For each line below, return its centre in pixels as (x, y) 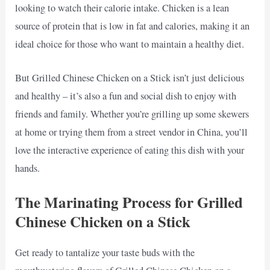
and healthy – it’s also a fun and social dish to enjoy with (126, 96)
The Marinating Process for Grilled (129, 202)
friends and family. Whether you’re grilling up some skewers (132, 114)
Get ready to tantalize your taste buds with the (105, 253)
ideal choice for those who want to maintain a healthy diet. (130, 44)
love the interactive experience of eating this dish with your (130, 150)
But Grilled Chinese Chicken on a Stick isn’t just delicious (130, 78)
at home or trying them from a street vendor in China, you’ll (132, 132)
